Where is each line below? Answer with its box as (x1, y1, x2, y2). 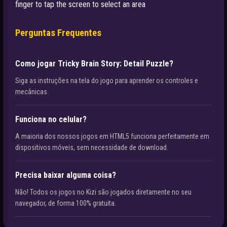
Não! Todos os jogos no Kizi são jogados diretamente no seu (15, 188, 192, 197)
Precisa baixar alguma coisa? (15, 170, 116, 180)
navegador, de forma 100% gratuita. (15, 199, 116, 208)
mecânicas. (15, 88, 49, 96)
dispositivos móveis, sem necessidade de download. (15, 143, 168, 152)
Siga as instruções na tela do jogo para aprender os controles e (15, 77, 198, 85)
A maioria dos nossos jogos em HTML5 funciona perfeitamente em (15, 132, 209, 141)
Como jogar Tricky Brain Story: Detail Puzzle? (15, 59, 173, 69)
